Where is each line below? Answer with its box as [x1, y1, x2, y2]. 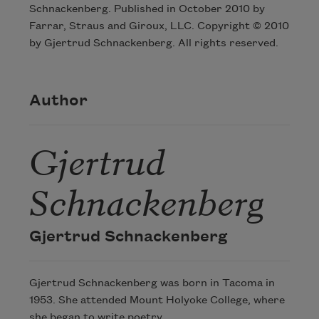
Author [28, 92, 88, 110]
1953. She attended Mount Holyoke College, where [28, 295, 285, 307]
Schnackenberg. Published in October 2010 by [28, 4, 265, 16]
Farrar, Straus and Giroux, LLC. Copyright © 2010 [28, 21, 289, 33]
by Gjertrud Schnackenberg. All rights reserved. [28, 38, 278, 50]
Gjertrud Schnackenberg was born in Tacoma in [28, 278, 275, 290]
